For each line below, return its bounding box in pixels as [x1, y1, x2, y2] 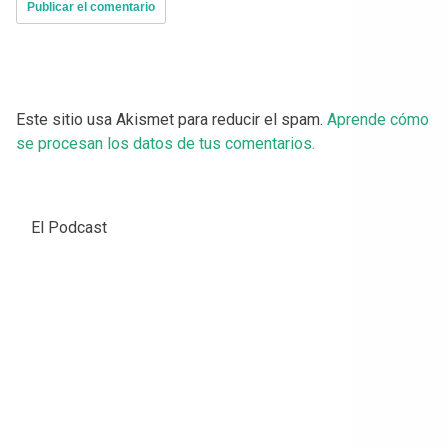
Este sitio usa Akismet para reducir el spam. [16, 110, 327, 130]
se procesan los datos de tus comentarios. [16, 134, 315, 154]
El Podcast [31, 218, 107, 238]
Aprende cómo [327, 110, 429, 130]
